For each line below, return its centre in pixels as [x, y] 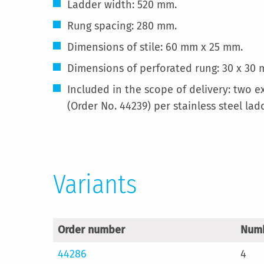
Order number [91, 230]
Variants [95, 185]
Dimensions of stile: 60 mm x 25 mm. [155, 47]
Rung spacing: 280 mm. [122, 26]
